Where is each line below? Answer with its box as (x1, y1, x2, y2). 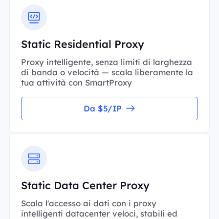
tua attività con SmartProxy (21, 77, 132, 88)
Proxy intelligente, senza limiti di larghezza (21, 56, 192, 67)
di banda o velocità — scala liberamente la (21, 66, 193, 77)
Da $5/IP (84, 103, 122, 114)
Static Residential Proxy (21, 37, 144, 50)
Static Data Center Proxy (21, 178, 150, 192)
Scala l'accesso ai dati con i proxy (21, 198, 156, 209)
